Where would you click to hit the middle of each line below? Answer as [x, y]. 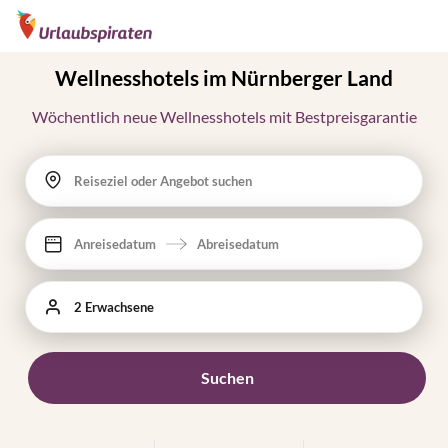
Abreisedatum [238, 244]
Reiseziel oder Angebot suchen [163, 181]
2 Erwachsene [114, 307]
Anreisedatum [115, 244]
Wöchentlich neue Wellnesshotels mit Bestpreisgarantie [224, 116]
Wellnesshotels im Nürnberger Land [224, 77]
